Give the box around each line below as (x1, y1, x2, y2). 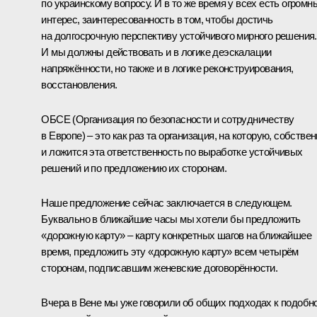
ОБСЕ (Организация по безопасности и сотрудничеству (41, 113, 294, 126)
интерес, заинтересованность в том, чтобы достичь (41, 13, 273, 26)
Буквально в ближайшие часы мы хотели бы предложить (41, 213, 301, 226)
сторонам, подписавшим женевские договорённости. (41, 262, 278, 275)
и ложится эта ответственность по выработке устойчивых (41, 146, 303, 158)
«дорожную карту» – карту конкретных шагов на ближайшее (41, 229, 311, 242)
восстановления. (41, 79, 117, 91)
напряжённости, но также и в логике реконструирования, (41, 62, 294, 75)
